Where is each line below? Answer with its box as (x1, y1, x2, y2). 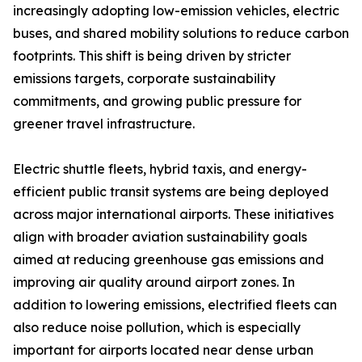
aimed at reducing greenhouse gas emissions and (13, 251, 324, 268)
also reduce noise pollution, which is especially (13, 319, 301, 336)
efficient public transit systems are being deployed (13, 183, 329, 200)
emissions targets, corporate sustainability (13, 70, 276, 87)
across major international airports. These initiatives (13, 206, 334, 223)
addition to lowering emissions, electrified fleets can (13, 297, 337, 314)
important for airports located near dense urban (13, 342, 314, 359)
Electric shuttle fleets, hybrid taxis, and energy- (13, 161, 307, 178)
